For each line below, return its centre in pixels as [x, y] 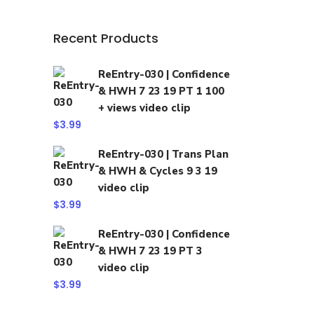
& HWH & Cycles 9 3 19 [158, 171]
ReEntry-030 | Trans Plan [163, 154]
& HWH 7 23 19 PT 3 [150, 251]
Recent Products [106, 38]
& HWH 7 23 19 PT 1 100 [161, 91]
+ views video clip [144, 108]
